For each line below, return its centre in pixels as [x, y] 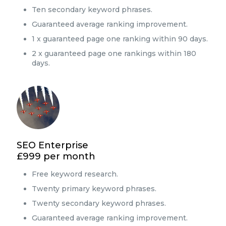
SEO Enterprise [52, 145]
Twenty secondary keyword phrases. [99, 203]
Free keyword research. [75, 174]
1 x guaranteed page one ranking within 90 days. [120, 39]
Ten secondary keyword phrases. [92, 10]
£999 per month [56, 156]
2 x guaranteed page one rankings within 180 [114, 53]
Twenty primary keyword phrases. [94, 189]
